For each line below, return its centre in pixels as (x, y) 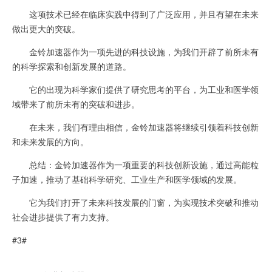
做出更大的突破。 (46, 29)
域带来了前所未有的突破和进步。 (76, 104)
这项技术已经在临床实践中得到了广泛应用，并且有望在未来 (135, 14)
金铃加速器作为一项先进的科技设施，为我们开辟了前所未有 (135, 52)
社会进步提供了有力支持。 (63, 217)
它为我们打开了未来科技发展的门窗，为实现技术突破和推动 (135, 202)
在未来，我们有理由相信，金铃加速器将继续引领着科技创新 (135, 127)
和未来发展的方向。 (50, 141)
